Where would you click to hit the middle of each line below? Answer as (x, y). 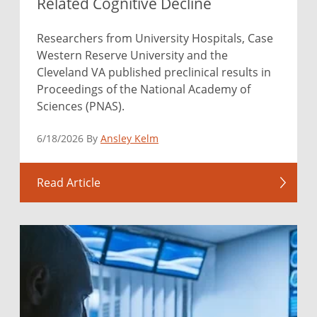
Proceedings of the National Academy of (144, 88)
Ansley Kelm (129, 138)
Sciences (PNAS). (81, 105)
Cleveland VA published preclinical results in (154, 71)
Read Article (69, 182)
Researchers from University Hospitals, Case (155, 38)
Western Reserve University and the (132, 54)
